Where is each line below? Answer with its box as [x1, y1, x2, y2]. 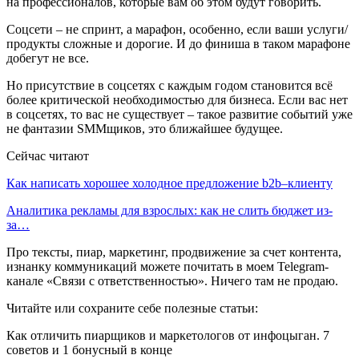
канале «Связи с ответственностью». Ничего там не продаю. [6, 273, 338, 288]
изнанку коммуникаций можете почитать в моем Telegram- [6, 259, 329, 273]
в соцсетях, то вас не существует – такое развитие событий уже [6, 107, 353, 121]
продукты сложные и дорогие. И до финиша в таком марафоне [6, 36, 350, 50]
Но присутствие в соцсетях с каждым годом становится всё [6, 78, 333, 92]
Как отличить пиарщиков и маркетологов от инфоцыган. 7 [6, 328, 329, 342]
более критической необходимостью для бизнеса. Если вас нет [6, 92, 348, 107]
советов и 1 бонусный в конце [6, 342, 172, 357]
